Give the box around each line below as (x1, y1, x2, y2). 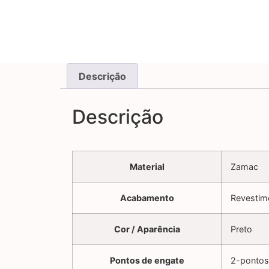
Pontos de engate (109, 255, 184, 266)
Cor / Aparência (113, 224, 180, 235)
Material (129, 162, 165, 172)
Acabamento (119, 193, 174, 204)
